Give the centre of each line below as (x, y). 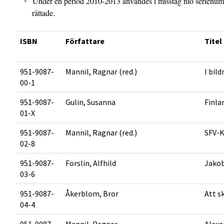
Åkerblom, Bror (92, 193)
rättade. (43, 13)
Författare (85, 41)
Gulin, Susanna (90, 102)
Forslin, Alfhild (91, 163)
